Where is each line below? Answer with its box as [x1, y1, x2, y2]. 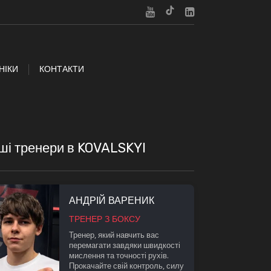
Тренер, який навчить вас [68, 229, 159, 240]
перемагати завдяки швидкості [68, 239, 180, 250]
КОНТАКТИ [39, 64, 84, 74]
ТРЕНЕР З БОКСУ [68, 212, 140, 224]
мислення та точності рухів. [68, 249, 169, 261]
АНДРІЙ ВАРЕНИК [68, 194, 154, 206]
